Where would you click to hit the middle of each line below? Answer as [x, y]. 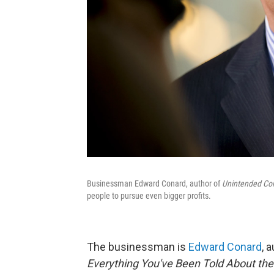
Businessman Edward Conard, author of [154, 184]
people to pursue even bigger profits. [149, 196]
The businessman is [138, 247]
